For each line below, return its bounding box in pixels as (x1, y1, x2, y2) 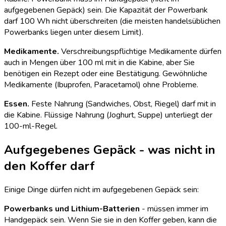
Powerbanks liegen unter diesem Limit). (4, 27, 143, 38)
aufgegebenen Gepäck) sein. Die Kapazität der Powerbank (4, 5, 208, 16)
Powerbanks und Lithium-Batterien (4, 203, 140, 215)
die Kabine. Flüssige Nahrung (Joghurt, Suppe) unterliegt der (4, 109, 212, 121)
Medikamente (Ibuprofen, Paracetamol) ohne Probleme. (4, 79, 198, 91)
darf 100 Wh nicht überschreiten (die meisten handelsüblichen (4, 16, 220, 27)
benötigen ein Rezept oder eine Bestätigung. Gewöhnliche (4, 68, 207, 80)
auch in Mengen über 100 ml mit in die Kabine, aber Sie (4, 57, 195, 69)
